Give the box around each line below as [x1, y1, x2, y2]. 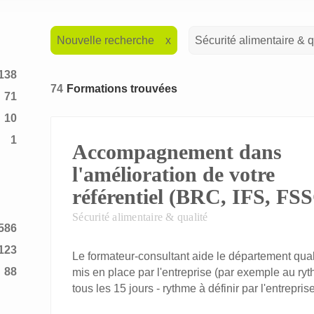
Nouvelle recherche [57, 34, 154, 46]
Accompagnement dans [72, 140, 282, 163]
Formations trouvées [67, 82, 177, 95]
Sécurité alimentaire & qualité [72, 211, 208, 223]
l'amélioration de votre [72, 163, 275, 186]
